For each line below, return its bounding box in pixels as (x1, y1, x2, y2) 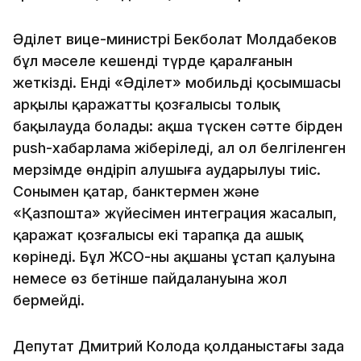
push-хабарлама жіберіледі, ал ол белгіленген (13, 139, 346, 156)
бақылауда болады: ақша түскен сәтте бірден (13, 117, 342, 135)
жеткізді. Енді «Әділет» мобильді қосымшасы (13, 73, 341, 91)
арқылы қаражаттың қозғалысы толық (13, 95, 280, 113)
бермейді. (13, 291, 85, 309)
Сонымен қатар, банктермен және (13, 182, 259, 200)
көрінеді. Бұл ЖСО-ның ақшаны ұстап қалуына (13, 247, 335, 265)
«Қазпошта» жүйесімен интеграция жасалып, (13, 204, 337, 222)
